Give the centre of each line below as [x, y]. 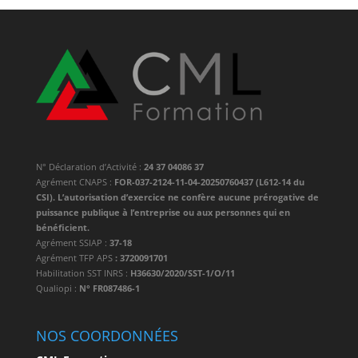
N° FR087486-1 [109, 288]
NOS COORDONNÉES [107, 336]
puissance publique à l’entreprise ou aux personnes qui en [163, 212]
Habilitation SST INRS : [83, 272]
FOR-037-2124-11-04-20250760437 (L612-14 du [209, 181]
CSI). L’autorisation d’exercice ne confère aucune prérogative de [177, 197]
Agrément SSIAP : [72, 242]
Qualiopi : [57, 288]
